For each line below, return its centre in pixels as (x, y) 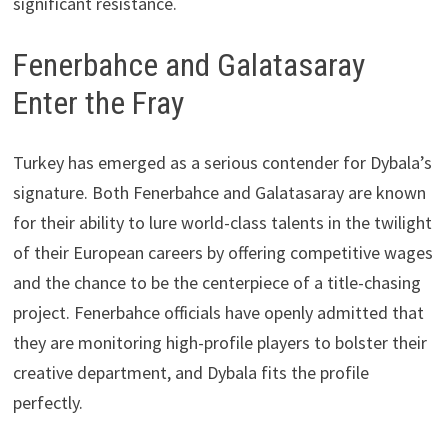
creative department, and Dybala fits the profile (190, 373)
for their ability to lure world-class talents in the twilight (222, 223)
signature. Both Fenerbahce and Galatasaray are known (219, 193)
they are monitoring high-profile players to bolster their (219, 343)
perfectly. (47, 403)
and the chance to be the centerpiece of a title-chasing (216, 283)
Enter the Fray (98, 102)
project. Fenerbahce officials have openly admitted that (218, 313)
